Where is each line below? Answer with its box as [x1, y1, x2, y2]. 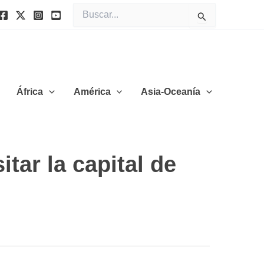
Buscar [72, 4, 98, 13]
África [16, 86, 44, 97]
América [73, 86, 111, 97]
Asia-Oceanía [141, 86, 201, 97]
